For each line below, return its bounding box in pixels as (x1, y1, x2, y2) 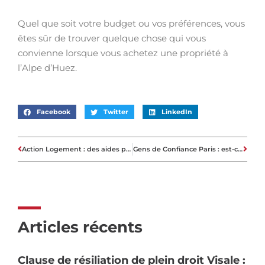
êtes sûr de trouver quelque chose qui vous (18, 33, 206, 44)
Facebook (36, 108, 70, 116)
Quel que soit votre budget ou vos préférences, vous (18, 18, 245, 29)
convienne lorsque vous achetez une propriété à (18, 47, 228, 59)
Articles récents (18, 218, 143, 237)
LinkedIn (161, 108, 192, 116)
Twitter (103, 108, 128, 116)
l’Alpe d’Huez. (18, 62, 77, 73)
